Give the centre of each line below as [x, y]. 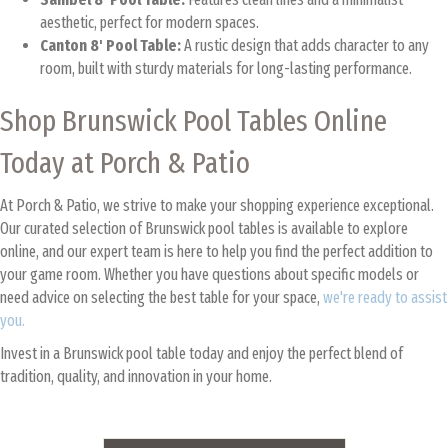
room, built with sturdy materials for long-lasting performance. [226, 68]
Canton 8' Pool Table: [110, 45]
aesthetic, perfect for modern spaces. [149, 22]
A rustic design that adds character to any [305, 45]
